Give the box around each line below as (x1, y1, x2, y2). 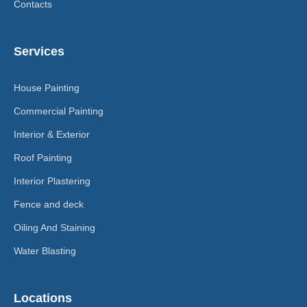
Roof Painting (14, 151, 72, 163)
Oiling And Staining (14, 221, 95, 233)
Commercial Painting (14, 105, 103, 116)
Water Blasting (14, 245, 76, 256)
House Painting (14, 82, 79, 93)
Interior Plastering (14, 175, 90, 186)
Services (14, 44, 64, 58)
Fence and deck (14, 198, 84, 210)
